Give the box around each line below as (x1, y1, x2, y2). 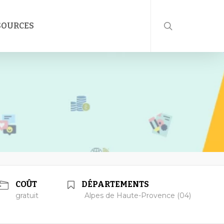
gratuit (15, 191, 38, 200)
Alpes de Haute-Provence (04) (84, 191, 191, 200)
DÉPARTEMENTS (81, 179, 149, 189)
